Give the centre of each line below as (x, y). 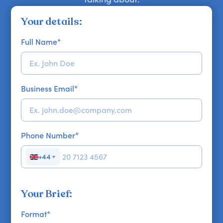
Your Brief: (47, 194)
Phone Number (48, 136)
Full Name (39, 42)
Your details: (52, 22)
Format (34, 214)
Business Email (48, 89)
